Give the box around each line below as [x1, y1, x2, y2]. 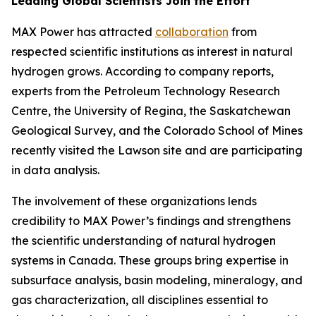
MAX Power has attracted [11, 25, 155, 39]
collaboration [155, 25, 229, 39]
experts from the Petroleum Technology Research [11, 84, 280, 98]
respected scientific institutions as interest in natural [11, 44, 293, 59]
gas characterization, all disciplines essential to [11, 293, 268, 307]
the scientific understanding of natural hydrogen [11, 233, 276, 248]
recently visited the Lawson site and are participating [11, 143, 303, 157]
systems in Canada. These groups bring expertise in [11, 253, 288, 267]
